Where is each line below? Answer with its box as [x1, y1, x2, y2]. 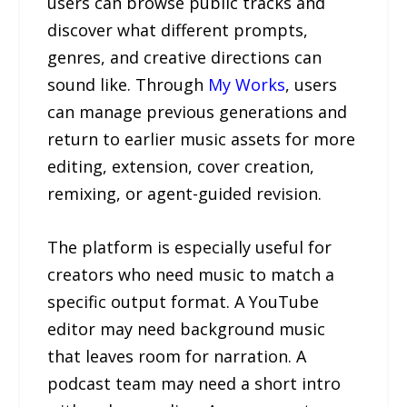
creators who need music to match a [47, 263, 335, 285]
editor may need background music [47, 317, 326, 340]
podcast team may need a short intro [47, 372, 342, 394]
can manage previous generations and [47, 100, 348, 123]
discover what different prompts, [47, 18, 309, 41]
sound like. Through [47, 73, 209, 95]
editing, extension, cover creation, [47, 154, 315, 177]
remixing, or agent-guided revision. [47, 182, 323, 204]
